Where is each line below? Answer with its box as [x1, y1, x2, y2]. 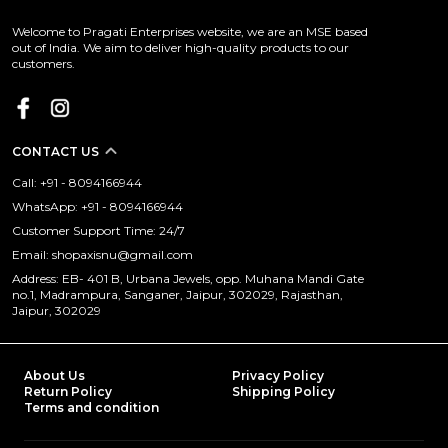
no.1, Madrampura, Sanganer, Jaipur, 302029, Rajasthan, [12, 287, 343, 302]
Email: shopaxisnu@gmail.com [12, 247, 193, 262]
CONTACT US [12, 144, 99, 159]
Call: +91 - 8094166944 [12, 175, 142, 190]
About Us [24, 368, 85, 383]
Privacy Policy [232, 368, 324, 383]
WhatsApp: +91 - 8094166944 [12, 199, 183, 214]
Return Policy [24, 384, 112, 399]
